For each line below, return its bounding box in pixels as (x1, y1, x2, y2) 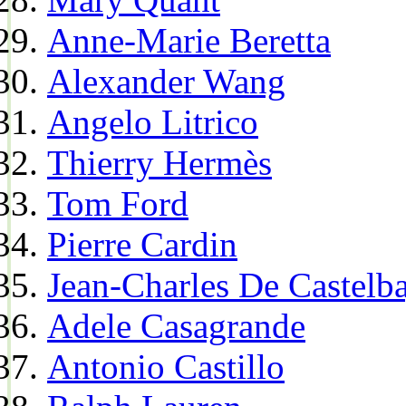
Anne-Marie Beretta (47, 21, 331, 61)
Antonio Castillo (47, 347, 285, 387)
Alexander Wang (47, 62, 285, 101)
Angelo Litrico (47, 102, 258, 142)
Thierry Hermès (47, 143, 272, 183)
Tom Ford (47, 184, 188, 224)
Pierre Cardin (47, 225, 237, 265)
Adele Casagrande (47, 306, 305, 346)
